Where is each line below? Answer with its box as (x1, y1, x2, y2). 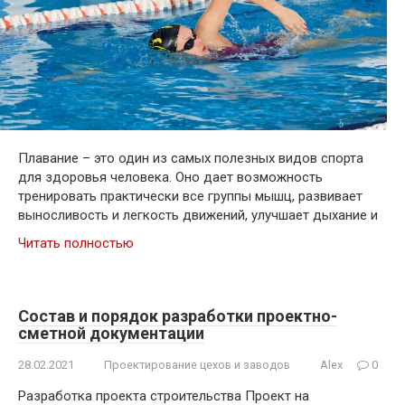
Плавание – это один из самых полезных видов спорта (18, 150, 363, 167)
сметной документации (18, 324, 204, 344)
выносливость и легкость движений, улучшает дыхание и (18, 207, 378, 224)
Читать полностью (18, 235, 134, 252)
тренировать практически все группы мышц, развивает (18, 188, 363, 205)
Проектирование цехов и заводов (104, 358, 290, 372)
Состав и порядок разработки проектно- (18, 306, 337, 326)
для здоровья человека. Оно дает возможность (18, 169, 323, 186)
